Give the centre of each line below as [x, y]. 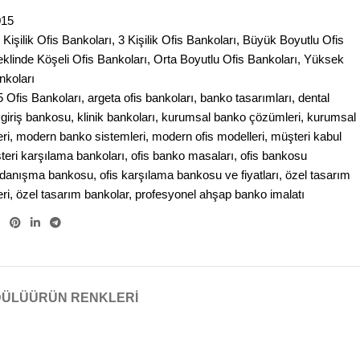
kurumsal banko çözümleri [231, 117]
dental [314, 98]
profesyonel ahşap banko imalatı [220, 194]
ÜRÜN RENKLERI [83, 298]
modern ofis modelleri [209, 136]
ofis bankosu [274, 155]
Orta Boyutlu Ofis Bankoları [226, 59]
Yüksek [324, 59]
